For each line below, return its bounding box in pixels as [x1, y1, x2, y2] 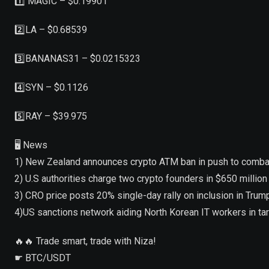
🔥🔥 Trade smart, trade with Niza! [14, 235, 156, 247]
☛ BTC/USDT [14, 252, 71, 264]
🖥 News [14, 139, 47, 151]
